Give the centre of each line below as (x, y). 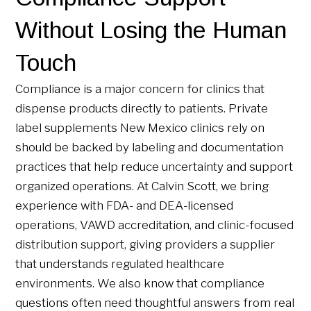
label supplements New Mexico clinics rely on (140, 127)
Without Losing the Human (151, 30)
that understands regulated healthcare (120, 263)
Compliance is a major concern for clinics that (140, 89)
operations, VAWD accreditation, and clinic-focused (155, 225)
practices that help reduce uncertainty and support (154, 166)
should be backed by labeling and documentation (150, 147)
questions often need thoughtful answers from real (155, 302)
